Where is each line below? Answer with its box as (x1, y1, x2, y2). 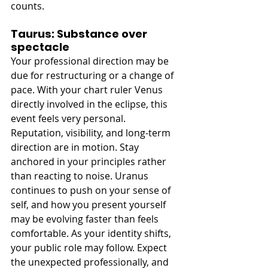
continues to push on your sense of (11, 183, 173, 197)
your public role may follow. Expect (11, 240, 169, 254)
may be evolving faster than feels (11, 212, 161, 226)
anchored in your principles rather (11, 154, 169, 168)
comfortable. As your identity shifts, (11, 226, 173, 240)
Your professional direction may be (11, 54, 171, 68)
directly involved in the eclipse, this (11, 97, 170, 111)
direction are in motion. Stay (11, 140, 141, 154)
